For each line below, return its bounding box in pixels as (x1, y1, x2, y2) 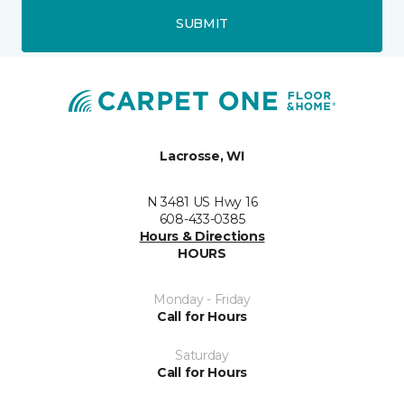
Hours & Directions (139, 227, 265, 244)
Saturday (175, 346, 229, 363)
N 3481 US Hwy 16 (146, 193, 258, 210)
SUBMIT (175, 14, 229, 32)
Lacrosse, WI (160, 147, 244, 164)
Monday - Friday (153, 290, 251, 308)
